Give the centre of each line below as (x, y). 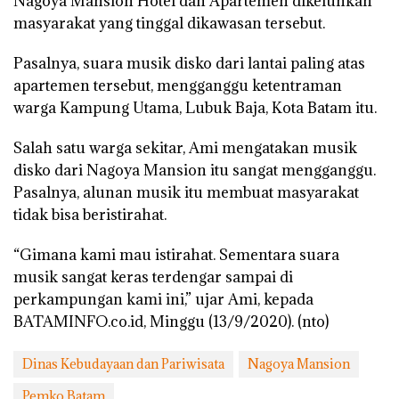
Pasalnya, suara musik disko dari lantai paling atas (189, 64)
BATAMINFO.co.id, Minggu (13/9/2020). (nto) (171, 322)
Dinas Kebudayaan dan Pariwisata (123, 364)
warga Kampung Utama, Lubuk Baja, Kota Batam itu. (195, 108)
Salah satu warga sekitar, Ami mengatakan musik (185, 148)
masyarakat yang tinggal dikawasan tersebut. (169, 24)
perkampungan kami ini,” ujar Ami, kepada (163, 300)
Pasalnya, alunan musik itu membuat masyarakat (186, 193)
